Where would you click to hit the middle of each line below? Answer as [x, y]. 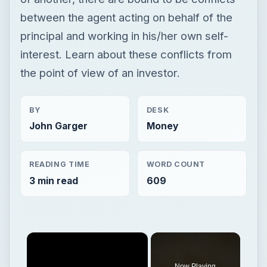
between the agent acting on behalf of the [126, 17]
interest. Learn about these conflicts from [126, 54]
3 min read [53, 181]
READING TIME [59, 164]
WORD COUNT [176, 164]
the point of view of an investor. [100, 72]
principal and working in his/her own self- [124, 35]
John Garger [58, 126]
